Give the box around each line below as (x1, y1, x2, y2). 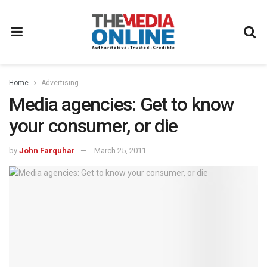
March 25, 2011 (94, 145, 146, 155)
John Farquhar (19, 145, 75, 155)
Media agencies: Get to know (9, 93, 234, 116)
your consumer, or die (9, 114, 178, 137)
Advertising (41, 79, 79, 87)
